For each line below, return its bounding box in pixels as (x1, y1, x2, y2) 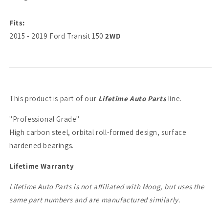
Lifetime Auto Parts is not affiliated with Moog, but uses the (9, 182, 204, 192)
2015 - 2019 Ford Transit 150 (9, 31, 106, 41)
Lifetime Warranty (9, 161, 74, 171)
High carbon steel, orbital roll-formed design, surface (9, 128, 187, 137)
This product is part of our (9, 94, 98, 104)
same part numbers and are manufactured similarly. (9, 195, 181, 205)
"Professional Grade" (9, 114, 80, 124)
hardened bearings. (9, 141, 74, 151)
